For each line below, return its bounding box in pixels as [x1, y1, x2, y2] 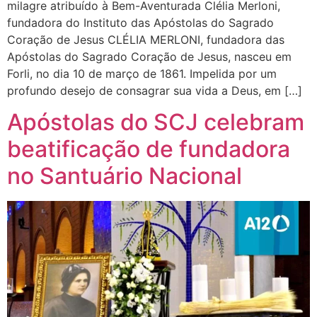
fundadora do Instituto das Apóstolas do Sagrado [7, 15, 274, 30]
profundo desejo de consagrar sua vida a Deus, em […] [7, 83, 302, 98]
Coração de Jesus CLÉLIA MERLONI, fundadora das [7, 32, 284, 47]
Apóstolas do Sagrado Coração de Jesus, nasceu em [7, 49, 292, 64]
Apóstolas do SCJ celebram [7, 108, 304, 136]
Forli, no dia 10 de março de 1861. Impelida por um [7, 66, 277, 81]
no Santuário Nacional [7, 161, 242, 190]
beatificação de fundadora [7, 134, 290, 163]
